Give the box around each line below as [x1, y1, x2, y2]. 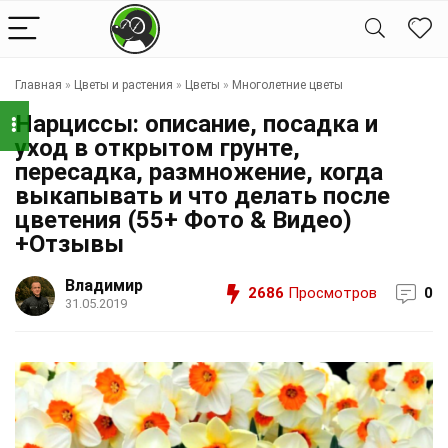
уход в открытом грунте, [15, 134, 300, 162]
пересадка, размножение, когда [15, 158, 383, 186]
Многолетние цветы [232, 78, 343, 92]
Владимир [65, 276, 143, 295]
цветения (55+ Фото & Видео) [15, 206, 352, 234]
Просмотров [284, 284, 377, 302]
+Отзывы [15, 230, 124, 258]
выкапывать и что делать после [15, 182, 390, 210]
